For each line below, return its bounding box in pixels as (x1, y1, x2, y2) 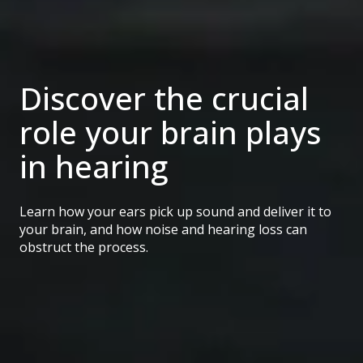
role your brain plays (19, 111, 321, 154)
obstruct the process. (19, 238, 148, 257)
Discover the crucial (19, 77, 309, 120)
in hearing (19, 145, 168, 188)
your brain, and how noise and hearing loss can (19, 220, 307, 239)
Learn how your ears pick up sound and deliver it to (19, 203, 331, 221)
